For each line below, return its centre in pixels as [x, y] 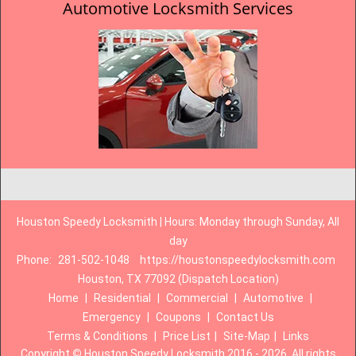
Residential [122, 298]
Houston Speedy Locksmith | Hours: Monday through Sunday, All [178, 222]
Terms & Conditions [97, 336]
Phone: [35, 260]
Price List [187, 336]
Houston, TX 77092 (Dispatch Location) [178, 279]
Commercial [197, 298]
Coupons [178, 317]
